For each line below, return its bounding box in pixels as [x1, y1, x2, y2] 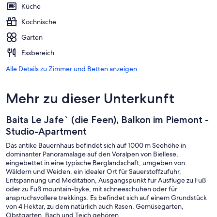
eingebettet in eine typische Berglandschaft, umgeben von [6, 158, 185, 167]
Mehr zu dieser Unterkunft [6, 90, 174, 107]
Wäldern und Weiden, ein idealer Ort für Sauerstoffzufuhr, [6, 167, 181, 176]
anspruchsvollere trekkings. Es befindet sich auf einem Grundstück [6, 193, 207, 202]
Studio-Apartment [6, 125, 87, 137]
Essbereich [21, 48, 54, 57]
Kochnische [21, 17, 56, 26]
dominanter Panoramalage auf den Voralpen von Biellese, [6, 149, 178, 158]
